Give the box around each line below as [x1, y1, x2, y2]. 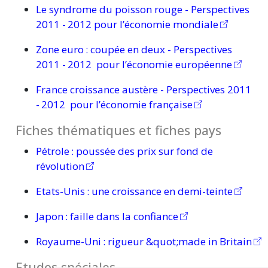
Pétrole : [35, 144, 74, 158]
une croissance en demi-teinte [89, 184, 233, 198]
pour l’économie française [67, 98, 193, 111]
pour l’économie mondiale [91, 17, 218, 31]
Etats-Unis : [35, 184, 89, 198]
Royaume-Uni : [35, 234, 105, 248]
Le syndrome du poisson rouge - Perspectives [35, 2, 249, 16]
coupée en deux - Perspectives [87, 42, 232, 56]
